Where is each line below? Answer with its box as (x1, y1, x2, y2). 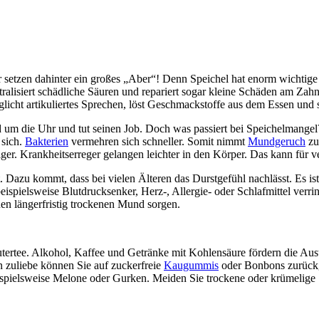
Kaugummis (164, 258, 219, 271)
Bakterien (25, 135, 68, 147)
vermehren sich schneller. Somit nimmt (68, 135, 248, 147)
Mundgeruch (248, 135, 305, 147)
